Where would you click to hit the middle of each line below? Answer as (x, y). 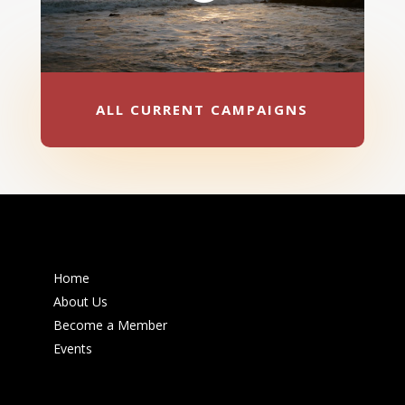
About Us (80, 302)
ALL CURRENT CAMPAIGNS (202, 109)
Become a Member (110, 325)
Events (72, 349)
